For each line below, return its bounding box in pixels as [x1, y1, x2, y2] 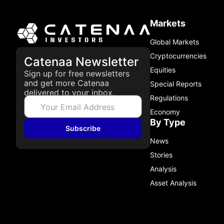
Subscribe [65, 124, 100, 133]
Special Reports [150, 79, 201, 88]
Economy [150, 107, 180, 116]
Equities [150, 65, 175, 74]
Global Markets [150, 37, 199, 46]
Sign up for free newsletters [24, 68, 129, 79]
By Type [150, 117, 185, 127]
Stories [150, 150, 172, 159]
